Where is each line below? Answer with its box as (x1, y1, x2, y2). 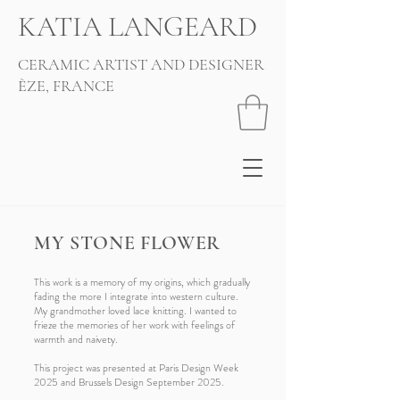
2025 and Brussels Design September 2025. (34, 374, 224, 391)
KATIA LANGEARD (18, 9, 257, 44)
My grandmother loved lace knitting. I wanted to (34, 303, 237, 320)
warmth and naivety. (34, 331, 118, 348)
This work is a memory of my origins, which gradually (34, 274, 250, 291)
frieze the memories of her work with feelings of (34, 317, 235, 334)
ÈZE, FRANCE (18, 76, 114, 96)
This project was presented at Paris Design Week (34, 360, 238, 377)
